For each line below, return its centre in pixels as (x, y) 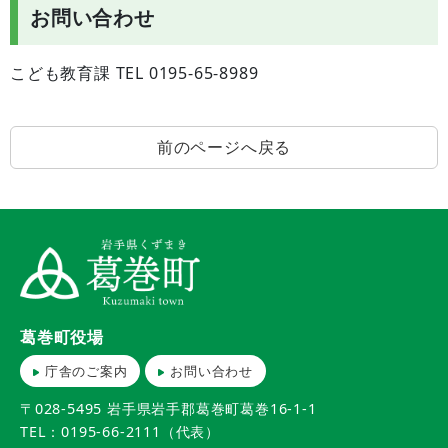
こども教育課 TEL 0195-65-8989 (134, 72)
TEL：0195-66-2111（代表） (120, 432)
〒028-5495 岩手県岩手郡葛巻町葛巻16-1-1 (168, 409)
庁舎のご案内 (86, 371)
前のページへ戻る (224, 146)
